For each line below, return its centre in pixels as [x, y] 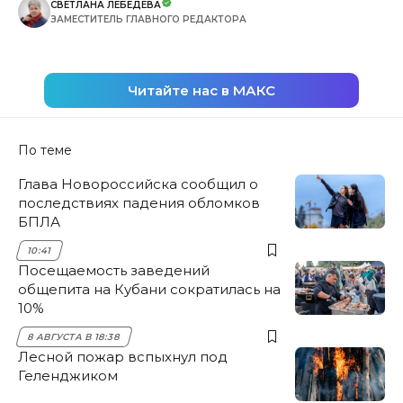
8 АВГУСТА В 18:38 [74, 336]
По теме [45, 150]
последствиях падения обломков [139, 202]
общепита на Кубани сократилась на [149, 289]
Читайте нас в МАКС [201, 90]
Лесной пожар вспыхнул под [123, 356]
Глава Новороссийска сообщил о [138, 184]
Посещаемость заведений [114, 270]
